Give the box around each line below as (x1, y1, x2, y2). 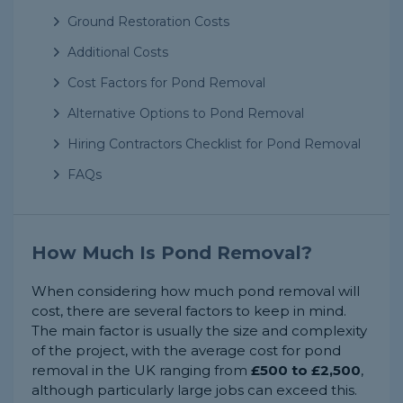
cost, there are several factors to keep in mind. (31, 301, 346, 319)
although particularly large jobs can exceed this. (31, 381, 357, 399)
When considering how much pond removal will (31, 282, 360, 300)
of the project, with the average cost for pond (31, 341, 341, 359)
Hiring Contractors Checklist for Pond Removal (67, 135, 361, 152)
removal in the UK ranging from (31, 361, 251, 379)
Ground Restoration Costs (67, 13, 229, 30)
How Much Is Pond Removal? (31, 241, 312, 264)
